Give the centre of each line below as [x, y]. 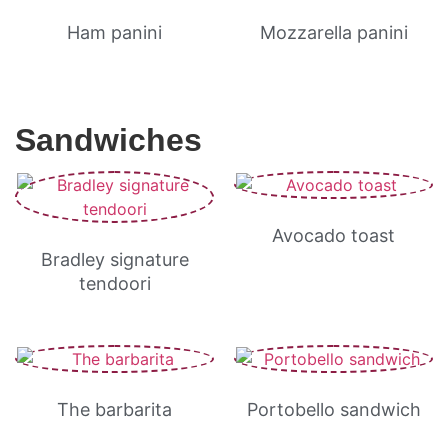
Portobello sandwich [333, 409]
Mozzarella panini [333, 32]
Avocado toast [333, 235]
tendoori [114, 283]
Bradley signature [114, 259]
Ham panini [114, 32]
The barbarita [114, 409]
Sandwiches [108, 140]
